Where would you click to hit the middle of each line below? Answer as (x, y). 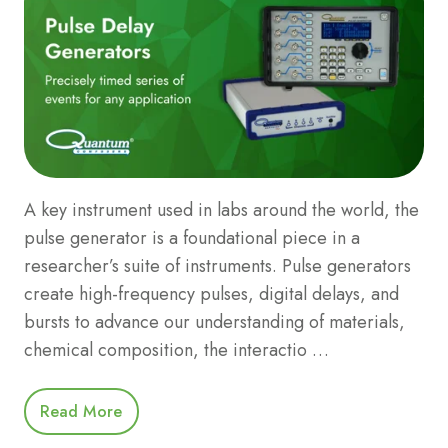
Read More (81, 411)
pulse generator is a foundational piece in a (192, 238)
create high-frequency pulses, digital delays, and (211, 294)
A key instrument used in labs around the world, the (221, 210)
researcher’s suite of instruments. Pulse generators (217, 266)
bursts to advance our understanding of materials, (214, 322)
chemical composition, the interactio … (176, 350)
